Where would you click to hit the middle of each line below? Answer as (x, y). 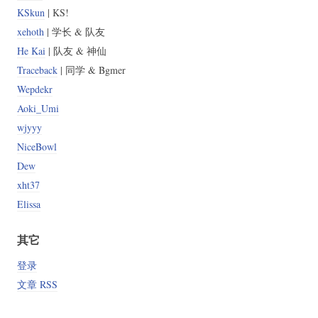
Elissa (28, 204)
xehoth (30, 31)
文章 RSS (37, 285)
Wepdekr (34, 89)
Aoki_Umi (38, 108)
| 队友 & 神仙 (76, 50)
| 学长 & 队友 (74, 31)
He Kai (31, 50)
